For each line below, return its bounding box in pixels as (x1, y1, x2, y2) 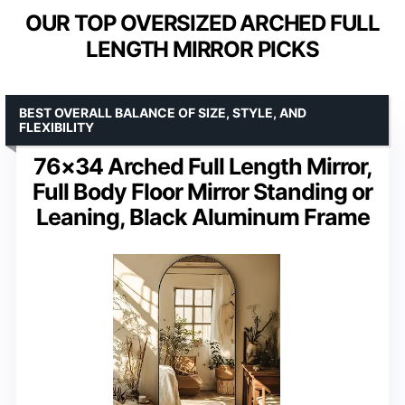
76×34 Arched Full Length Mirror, (33, 152, 372, 180)
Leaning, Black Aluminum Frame (35, 202, 370, 231)
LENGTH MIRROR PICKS (86, 35, 319, 62)
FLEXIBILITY (19, 118, 94, 135)
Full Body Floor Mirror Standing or (33, 177, 372, 205)
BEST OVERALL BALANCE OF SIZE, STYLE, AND (19, 104, 306, 120)
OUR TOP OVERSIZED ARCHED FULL (24, 9, 381, 36)
